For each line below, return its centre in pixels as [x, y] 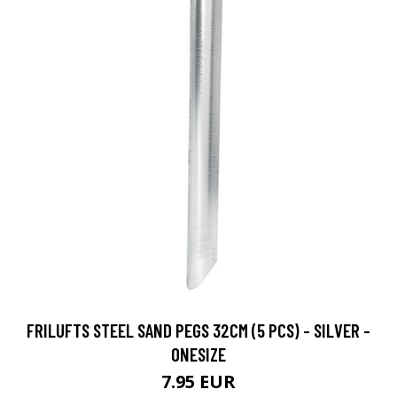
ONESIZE [198, 354]
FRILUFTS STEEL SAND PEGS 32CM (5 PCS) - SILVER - [198, 331]
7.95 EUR [198, 382]
